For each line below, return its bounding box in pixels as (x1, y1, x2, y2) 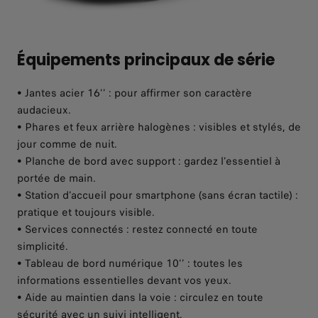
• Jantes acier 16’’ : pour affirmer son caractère (17, 85, 252, 102)
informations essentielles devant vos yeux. (17, 273, 231, 289)
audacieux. (17, 102, 71, 119)
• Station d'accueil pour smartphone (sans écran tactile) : (17, 187, 298, 204)
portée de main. (17, 170, 96, 187)
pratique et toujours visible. (17, 204, 155, 221)
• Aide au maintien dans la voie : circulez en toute (17, 290, 263, 306)
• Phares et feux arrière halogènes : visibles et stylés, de (17, 119, 301, 136)
